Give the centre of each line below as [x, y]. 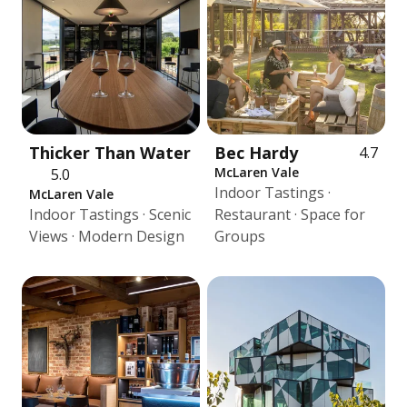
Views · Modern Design [107, 236]
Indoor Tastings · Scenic [110, 214]
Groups [240, 236]
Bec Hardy [256, 153]
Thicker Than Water [110, 153]
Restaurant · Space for [290, 214]
